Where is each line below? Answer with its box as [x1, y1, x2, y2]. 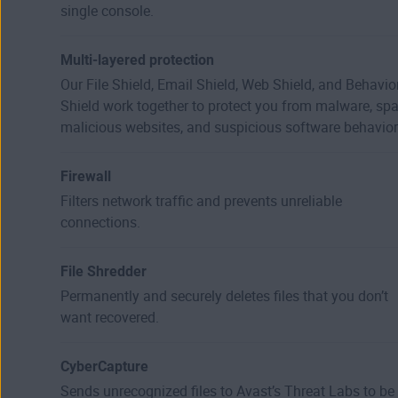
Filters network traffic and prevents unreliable [60, 192, 342, 210]
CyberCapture [60, 357, 148, 375]
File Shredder [60, 262, 147, 280]
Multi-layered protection [60, 51, 214, 68]
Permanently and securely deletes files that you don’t [60, 287, 388, 305]
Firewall [60, 167, 111, 185]
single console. [60, 2, 154, 20]
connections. [60, 213, 140, 231]
